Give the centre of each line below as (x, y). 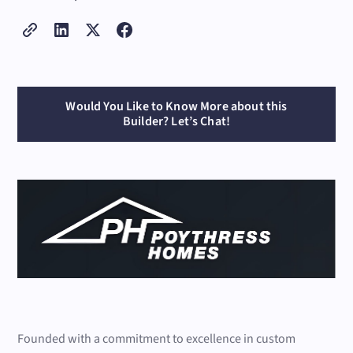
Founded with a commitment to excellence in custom (157, 339)
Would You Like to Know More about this (176, 106)
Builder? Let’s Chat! (176, 121)
